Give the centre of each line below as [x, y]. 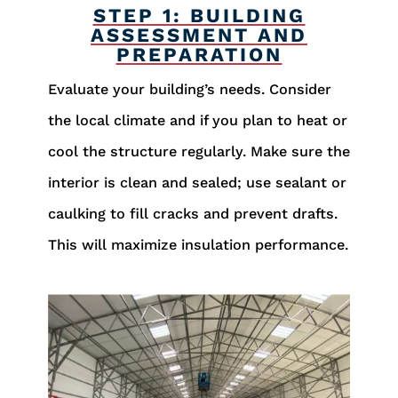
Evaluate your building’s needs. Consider [189, 89]
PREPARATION [199, 54]
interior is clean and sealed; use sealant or [197, 182]
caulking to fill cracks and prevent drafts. [192, 213]
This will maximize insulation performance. [198, 244]
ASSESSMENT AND [199, 35]
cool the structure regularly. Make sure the [199, 151]
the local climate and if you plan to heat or [197, 120]
